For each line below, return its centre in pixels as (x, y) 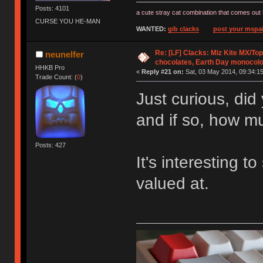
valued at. (172, 184)
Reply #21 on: (162, 72)
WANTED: (152, 29)
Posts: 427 (51, 145)
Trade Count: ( (56, 77)
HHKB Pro (50, 68)
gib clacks (183, 29)
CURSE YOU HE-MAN (68, 21)
